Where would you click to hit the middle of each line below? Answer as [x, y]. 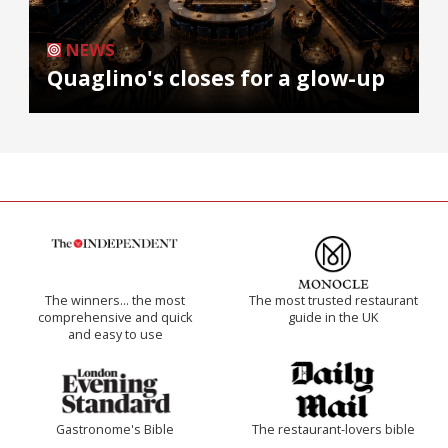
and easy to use [115, 335]
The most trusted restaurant [333, 301]
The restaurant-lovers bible [333, 430]
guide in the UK [333, 318]
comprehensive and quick [115, 318]
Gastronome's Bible [115, 430]
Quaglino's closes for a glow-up [216, 78]
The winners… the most [115, 301]
